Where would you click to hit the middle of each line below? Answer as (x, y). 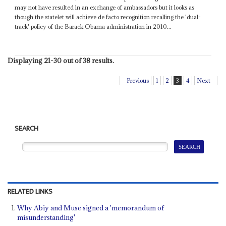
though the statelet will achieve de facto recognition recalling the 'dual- (108, 17)
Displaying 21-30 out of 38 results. (61, 61)
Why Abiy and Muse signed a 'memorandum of (91, 208)
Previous (138, 81)
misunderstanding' (46, 217)
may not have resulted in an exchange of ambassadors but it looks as (105, 8)
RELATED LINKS (30, 191)
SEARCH (27, 129)
